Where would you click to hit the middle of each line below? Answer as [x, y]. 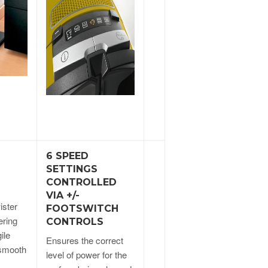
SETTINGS [72, 169]
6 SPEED [67, 156]
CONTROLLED [81, 182]
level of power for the [86, 254]
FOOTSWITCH [82, 208]
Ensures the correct [85, 240]
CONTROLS [75, 221]
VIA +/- [63, 195]
